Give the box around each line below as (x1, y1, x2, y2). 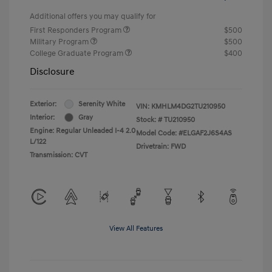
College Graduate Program (30, 48, 125, 58)
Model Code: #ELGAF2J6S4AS (136, 128, 232, 138)
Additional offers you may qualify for (30, 11, 156, 21)
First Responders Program (30, 25, 123, 35)
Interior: (30, 112, 55, 122)
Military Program (30, 36, 90, 47)
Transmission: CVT (30, 150, 87, 160)
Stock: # (136, 115, 162, 124)
